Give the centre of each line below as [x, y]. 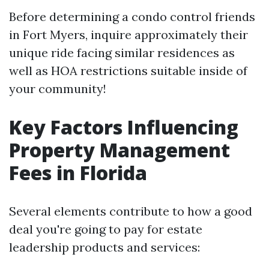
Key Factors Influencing [124, 127]
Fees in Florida [78, 173]
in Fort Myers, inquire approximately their [128, 35]
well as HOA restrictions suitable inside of [128, 71]
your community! [58, 89]
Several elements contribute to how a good [131, 211]
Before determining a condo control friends [132, 17]
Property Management [119, 150]
